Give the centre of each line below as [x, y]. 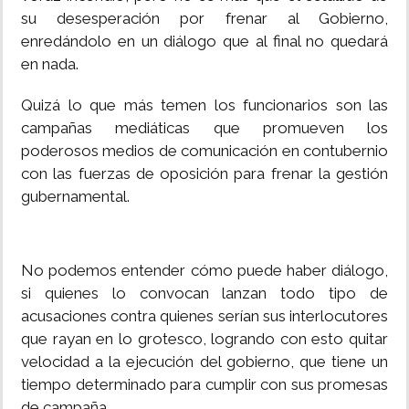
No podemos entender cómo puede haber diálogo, [204, 270]
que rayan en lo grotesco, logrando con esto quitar [204, 339]
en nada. [50, 64]
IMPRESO [43, 138]
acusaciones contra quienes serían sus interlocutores [204, 316]
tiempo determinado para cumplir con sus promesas [204, 384]
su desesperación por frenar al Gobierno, [204, 18]
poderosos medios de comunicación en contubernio [204, 151]
